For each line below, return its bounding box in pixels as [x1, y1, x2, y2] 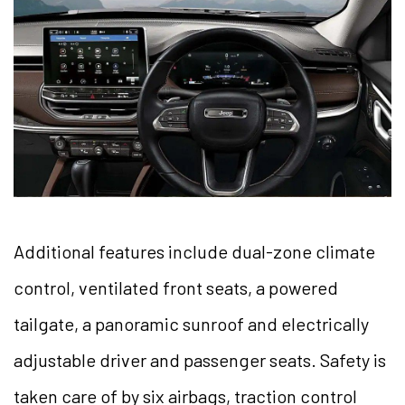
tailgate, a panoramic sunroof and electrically [14, 312, 369, 334]
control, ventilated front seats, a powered [14, 276, 338, 298]
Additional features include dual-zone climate [14, 240, 375, 262]
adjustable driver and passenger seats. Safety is [14, 348, 386, 371]
